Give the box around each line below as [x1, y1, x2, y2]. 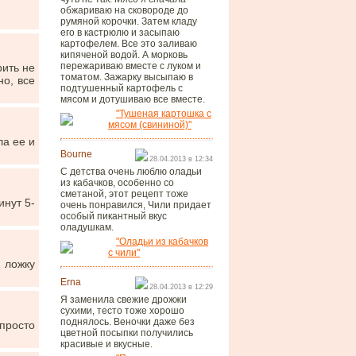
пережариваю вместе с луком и [60, 60, 201, 72]
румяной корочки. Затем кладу [60, 16, 197, 27]
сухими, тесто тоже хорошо [60, 305, 184, 316]
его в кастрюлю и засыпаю [60, 27, 180, 38]
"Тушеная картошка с [116, 108, 211, 119]
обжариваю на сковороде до [60, 5, 188, 16]
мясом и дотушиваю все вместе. [60, 94, 205, 105]
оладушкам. [60, 222, 114, 233]
